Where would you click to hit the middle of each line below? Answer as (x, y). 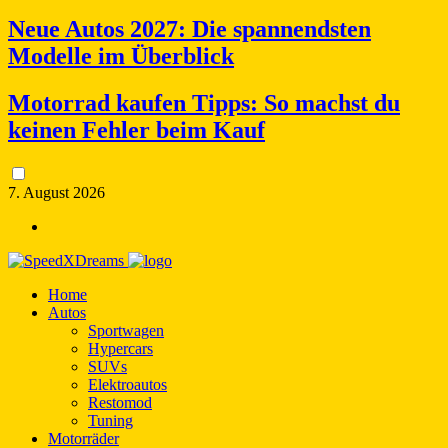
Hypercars (120, 348)
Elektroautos (127, 384)
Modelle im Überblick (121, 55)
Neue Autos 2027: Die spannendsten (189, 28)
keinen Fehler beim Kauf (136, 129)
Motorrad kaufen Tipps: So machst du (204, 102)
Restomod (120, 402)
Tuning (110, 420)
